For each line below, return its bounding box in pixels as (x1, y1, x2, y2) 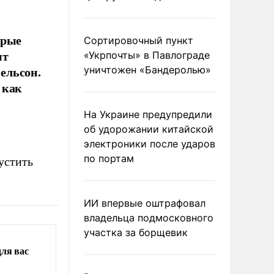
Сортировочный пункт (84, 34, 193, 46)
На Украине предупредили (84, 108, 212, 120)
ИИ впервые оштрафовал (84, 197, 206, 209)
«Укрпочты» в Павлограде (84, 49, 210, 61)
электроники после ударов (84, 138, 215, 150)
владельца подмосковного (84, 212, 213, 224)
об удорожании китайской (84, 123, 213, 135)
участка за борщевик (84, 226, 188, 239)
